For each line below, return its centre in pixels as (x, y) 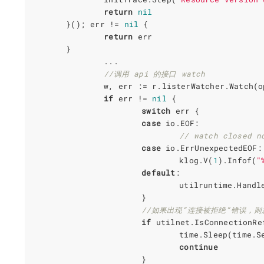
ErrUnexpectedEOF (219, 148)
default (159, 172)
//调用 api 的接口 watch (155, 73)
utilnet (173, 222)
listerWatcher (193, 86)
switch (156, 110)
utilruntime (206, 185)
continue (199, 247)
